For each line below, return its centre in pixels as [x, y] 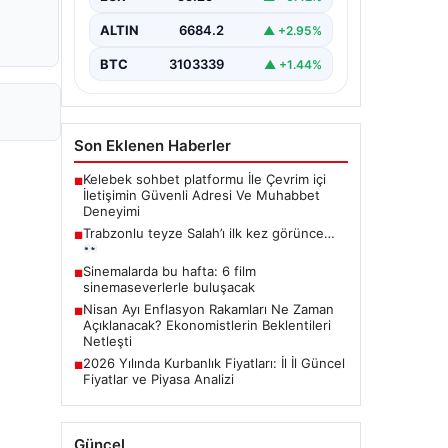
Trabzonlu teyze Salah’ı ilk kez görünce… [209, 233]
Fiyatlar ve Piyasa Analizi [158, 379]
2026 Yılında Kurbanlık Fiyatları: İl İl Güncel [214, 363]
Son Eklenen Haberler [152, 145]
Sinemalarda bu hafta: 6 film [169, 271]
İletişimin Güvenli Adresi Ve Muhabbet [201, 195]
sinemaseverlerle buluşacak [169, 287]
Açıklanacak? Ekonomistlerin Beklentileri [207, 325]
